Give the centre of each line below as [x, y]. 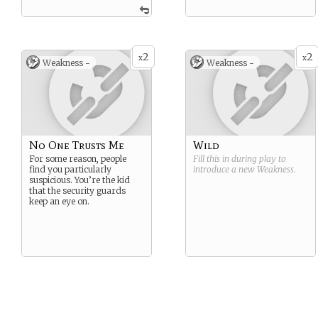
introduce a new [225, 169]
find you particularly [70, 169]
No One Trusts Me [77, 145]
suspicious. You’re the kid [79, 180]
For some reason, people [78, 159]
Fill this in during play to [240, 159]
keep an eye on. [59, 201]
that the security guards [77, 191]
